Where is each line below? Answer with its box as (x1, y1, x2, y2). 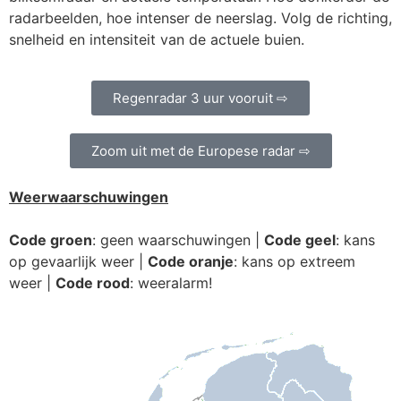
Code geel (264, 231, 336, 250)
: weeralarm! (130, 274, 212, 293)
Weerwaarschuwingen (9, 188, 168, 207)
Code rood (55, 274, 130, 293)
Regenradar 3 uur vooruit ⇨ (113, 90, 288, 107)
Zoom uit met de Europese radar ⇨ (90, 142, 311, 160)
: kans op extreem (234, 252, 355, 271)
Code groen (9, 231, 92, 250)
